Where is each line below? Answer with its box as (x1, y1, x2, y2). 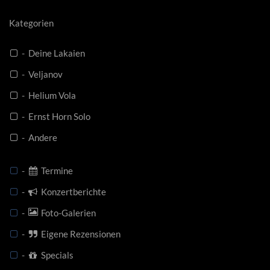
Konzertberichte (37, 186, 106, 197)
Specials (37, 250, 74, 260)
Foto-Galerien (37, 207, 96, 218)
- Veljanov (18, 69, 63, 80)
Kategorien (9, 17, 54, 28)
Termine (37, 165, 73, 176)
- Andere (18, 132, 57, 143)
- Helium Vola (18, 90, 76, 101)
